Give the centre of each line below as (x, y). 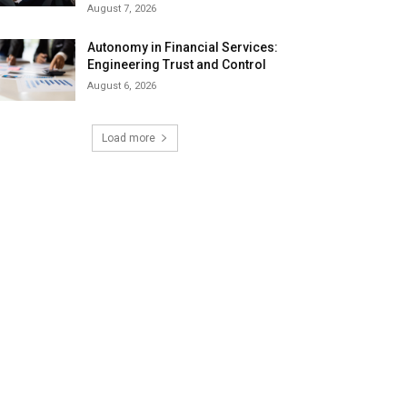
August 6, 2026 (122, 86)
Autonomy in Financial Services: (183, 48)
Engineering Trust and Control (177, 65)
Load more (128, 139)
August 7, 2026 (122, 9)
